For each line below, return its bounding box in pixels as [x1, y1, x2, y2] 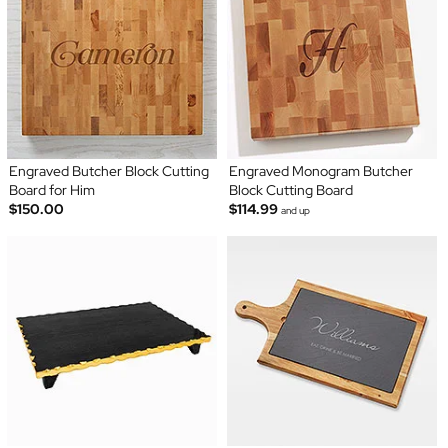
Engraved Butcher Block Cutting [8, 162, 209, 181]
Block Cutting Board [229, 181, 353, 200]
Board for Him [8, 181, 95, 200]
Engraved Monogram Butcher [229, 162, 413, 181]
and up [281, 204, 310, 218]
